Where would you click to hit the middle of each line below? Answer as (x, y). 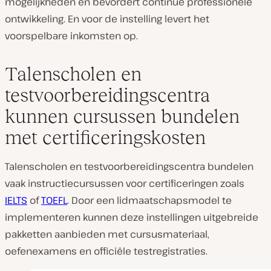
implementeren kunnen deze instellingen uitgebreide (132, 217)
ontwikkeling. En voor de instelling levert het (107, 18)
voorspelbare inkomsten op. (71, 35)
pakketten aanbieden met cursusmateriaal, (107, 234)
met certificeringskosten (105, 137)
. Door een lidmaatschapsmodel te (149, 200)
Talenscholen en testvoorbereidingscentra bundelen (129, 166)
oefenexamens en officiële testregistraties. (106, 251)
